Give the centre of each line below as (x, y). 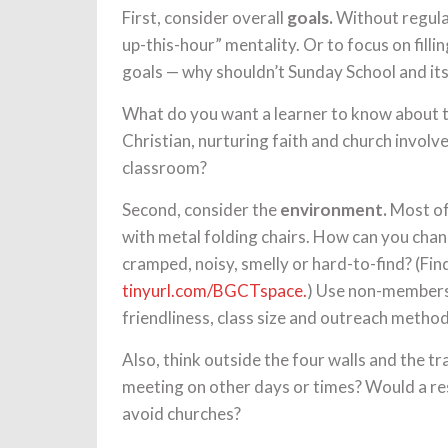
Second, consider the (201, 209)
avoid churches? (181, 413)
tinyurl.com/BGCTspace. (214, 290)
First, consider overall (204, 17)
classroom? (164, 167)
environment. (333, 209)
